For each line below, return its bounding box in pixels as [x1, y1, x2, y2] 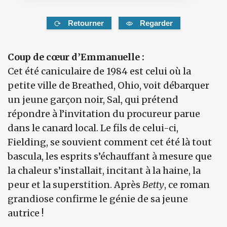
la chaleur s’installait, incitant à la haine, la [8, 164, 201, 176]
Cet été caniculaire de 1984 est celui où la [8, 65, 191, 77]
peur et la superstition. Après [8, 178, 142, 191]
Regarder [139, 18, 173, 27]
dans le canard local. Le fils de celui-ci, [8, 122, 178, 134]
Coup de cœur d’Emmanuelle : [8, 51, 144, 63]
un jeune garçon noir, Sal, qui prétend [8, 93, 178, 105]
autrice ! [8, 207, 44, 219]
